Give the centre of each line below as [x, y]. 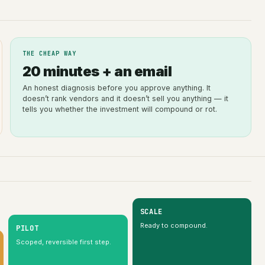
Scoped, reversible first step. [64, 242]
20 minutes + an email [97, 71]
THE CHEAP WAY [49, 53]
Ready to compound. [174, 225]
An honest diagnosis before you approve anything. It [116, 88]
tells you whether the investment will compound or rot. [119, 109]
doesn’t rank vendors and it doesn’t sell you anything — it [125, 98]
